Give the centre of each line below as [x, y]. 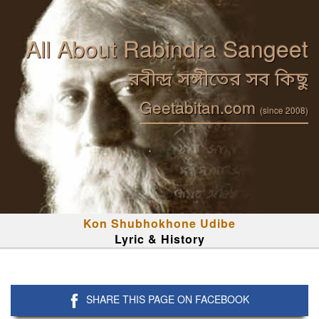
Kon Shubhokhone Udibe [159, 223]
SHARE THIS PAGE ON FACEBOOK [168, 299]
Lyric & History [159, 239]
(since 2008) [284, 110]
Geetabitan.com [200, 107]
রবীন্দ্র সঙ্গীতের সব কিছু [218, 81]
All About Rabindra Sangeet [167, 48]
